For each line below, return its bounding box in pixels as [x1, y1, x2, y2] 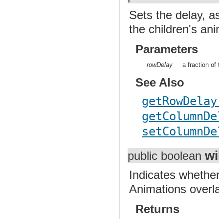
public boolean [128, 149, 205, 162]
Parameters [135, 42, 198, 56]
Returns [135, 202, 180, 216]
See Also [135, 76, 185, 89]
